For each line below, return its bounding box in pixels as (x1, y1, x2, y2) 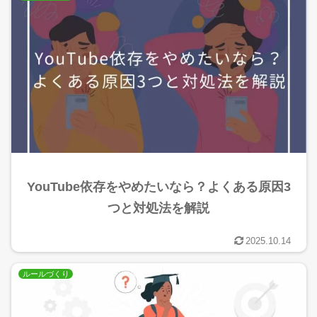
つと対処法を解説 (108, 200, 209, 215)
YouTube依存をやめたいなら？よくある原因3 (26, 179, 291, 194)
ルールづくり (22, 270, 69, 279)
